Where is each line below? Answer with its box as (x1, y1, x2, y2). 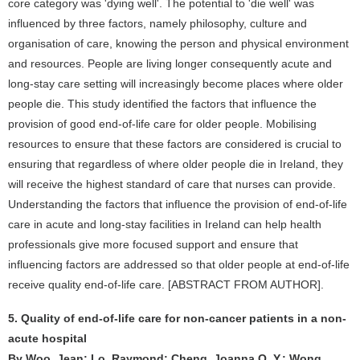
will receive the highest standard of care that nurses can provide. (8, 178, 336, 190)
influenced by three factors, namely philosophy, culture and (8, 17, 307, 30)
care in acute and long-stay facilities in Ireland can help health (8, 218, 321, 231)
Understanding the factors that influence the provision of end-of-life (8, 198, 347, 211)
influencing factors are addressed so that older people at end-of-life (8, 258, 350, 271)
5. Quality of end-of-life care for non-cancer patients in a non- (8, 312, 346, 325)
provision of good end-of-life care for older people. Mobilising (8, 117, 317, 130)
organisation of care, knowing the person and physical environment (8, 37, 349, 50)
